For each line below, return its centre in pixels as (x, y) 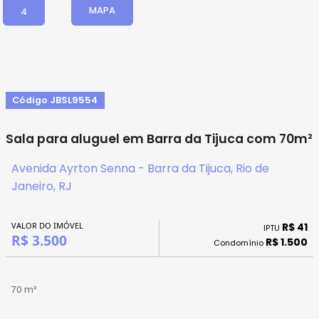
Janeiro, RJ (42, 186)
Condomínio (240, 243)
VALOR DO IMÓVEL (47, 225)
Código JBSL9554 (55, 100)
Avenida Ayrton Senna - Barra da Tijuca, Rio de (140, 168)
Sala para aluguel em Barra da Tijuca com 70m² (159, 139)
